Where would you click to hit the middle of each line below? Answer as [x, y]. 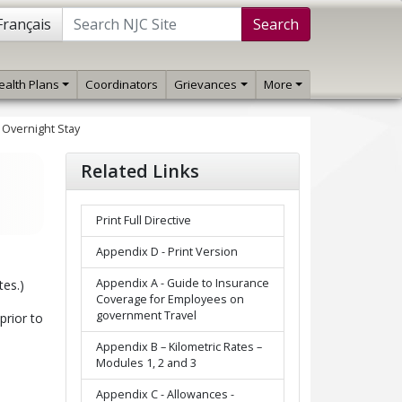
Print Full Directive [144, 220]
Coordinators [122, 84]
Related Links [140, 171]
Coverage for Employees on [170, 299]
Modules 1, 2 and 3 [146, 363]
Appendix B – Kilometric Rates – [179, 347]
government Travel [146, 315]
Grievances [206, 84]
